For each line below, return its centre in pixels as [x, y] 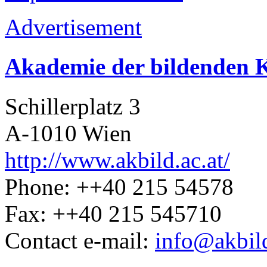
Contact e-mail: [80, 240]
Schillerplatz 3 [73, 106]
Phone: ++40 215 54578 [119, 187]
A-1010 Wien [68, 133]
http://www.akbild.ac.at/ [117, 160]
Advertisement [73, 27]
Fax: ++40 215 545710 [113, 213]
